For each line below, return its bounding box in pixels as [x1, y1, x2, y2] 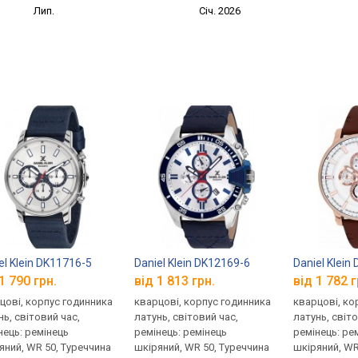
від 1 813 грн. [134, 273, 216, 289]
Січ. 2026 [199, 4, 241, 17]
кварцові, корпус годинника [134, 296, 272, 308]
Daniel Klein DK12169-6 [134, 256, 251, 269]
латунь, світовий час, [134, 311, 239, 324]
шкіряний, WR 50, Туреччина [134, 341, 270, 354]
